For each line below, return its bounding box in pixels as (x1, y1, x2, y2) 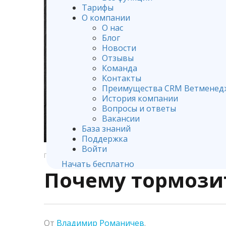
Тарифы (82, 2, 114, 14)
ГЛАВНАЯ (44, 151, 72, 160)
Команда (102, 63, 137, 74)
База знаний (82, 123, 131, 135)
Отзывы (102, 52, 134, 64)
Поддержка (82, 133, 128, 145)
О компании (82, 12, 130, 24)
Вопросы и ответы (102, 103, 176, 115)
